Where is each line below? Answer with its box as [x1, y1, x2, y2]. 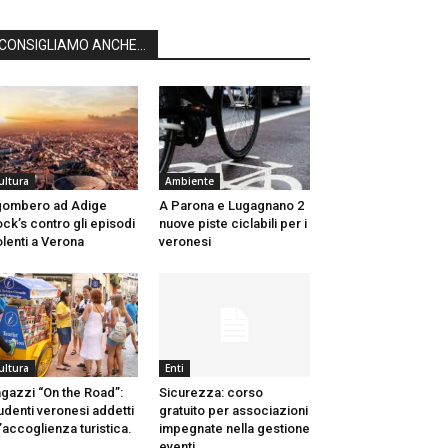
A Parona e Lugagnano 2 [158, 198, 304, 214]
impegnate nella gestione [158, 421, 310, 437]
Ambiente [164, 174, 214, 189]
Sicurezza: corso [158, 385, 263, 401]
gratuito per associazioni [158, 403, 308, 419]
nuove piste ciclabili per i [158, 216, 307, 232]
